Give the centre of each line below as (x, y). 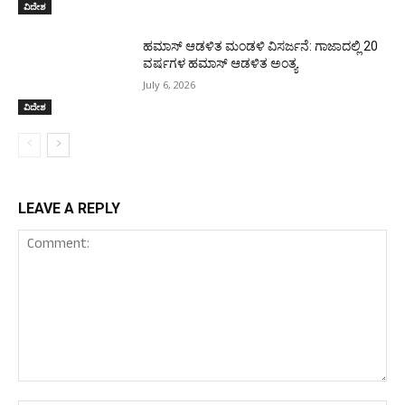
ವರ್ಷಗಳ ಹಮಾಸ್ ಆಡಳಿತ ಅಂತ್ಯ (221, 63)
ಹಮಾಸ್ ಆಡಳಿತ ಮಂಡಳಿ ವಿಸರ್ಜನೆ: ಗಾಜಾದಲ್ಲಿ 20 (261, 46)
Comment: (45, 391)
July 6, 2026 (170, 84)
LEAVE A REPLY (69, 209)
